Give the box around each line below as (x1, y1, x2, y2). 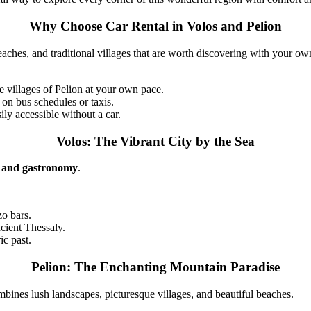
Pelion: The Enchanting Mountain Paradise (31, 260, 280, 275)
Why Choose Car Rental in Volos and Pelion (29, 19, 282, 34)
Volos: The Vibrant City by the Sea (56, 133, 255, 149)
